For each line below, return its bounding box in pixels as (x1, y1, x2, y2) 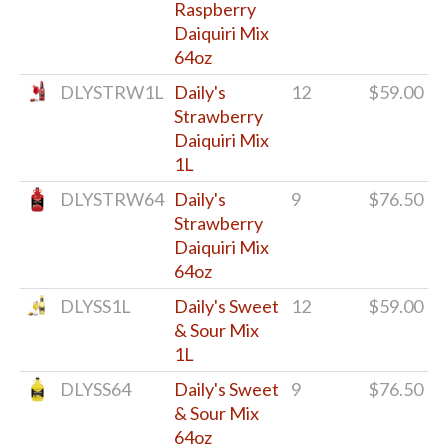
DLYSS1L (60, 294, 131, 317)
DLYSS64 (60, 377, 131, 400)
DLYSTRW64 (60, 187, 164, 210)
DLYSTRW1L (60, 80, 164, 103)
